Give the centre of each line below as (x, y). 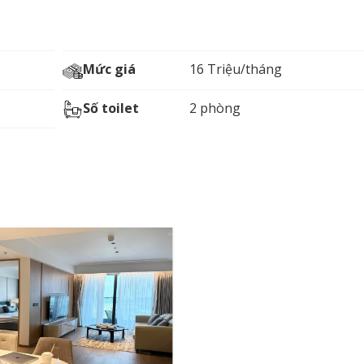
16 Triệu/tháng (235, 69)
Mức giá (109, 69)
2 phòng (214, 108)
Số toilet (110, 108)
